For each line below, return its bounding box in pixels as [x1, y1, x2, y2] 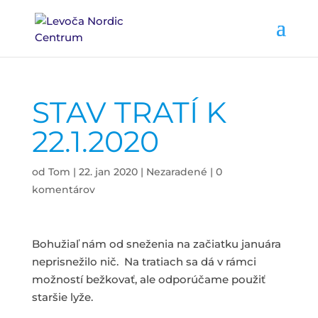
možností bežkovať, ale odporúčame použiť [31, 273, 265, 286]
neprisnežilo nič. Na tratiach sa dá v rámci [31, 255, 256, 268]
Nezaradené [146, 165, 207, 178]
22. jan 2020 [78, 165, 138, 178]
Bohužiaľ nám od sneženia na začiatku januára [31, 237, 281, 251]
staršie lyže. [31, 290, 93, 304]
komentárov [31, 183, 95, 196]
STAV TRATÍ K [31, 94, 226, 130]
